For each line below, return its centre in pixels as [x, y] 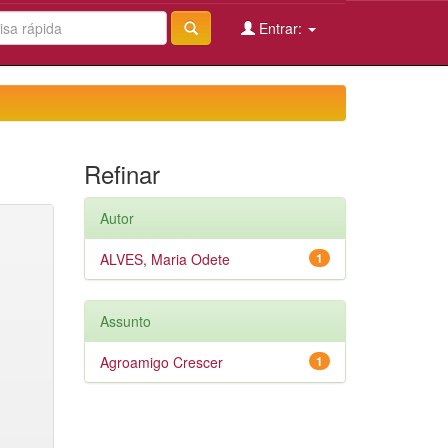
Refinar [121, 173]
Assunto [125, 321]
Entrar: [280, 28]
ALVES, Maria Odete [164, 259]
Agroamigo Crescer [161, 362]
